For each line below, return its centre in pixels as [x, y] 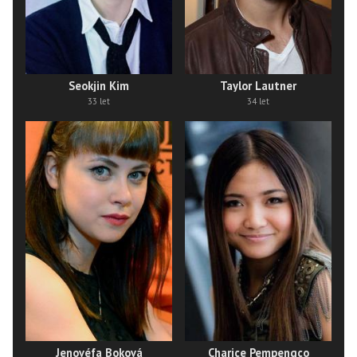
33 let [99, 102]
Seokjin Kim [99, 86]
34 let [258, 102]
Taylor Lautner [258, 86]
